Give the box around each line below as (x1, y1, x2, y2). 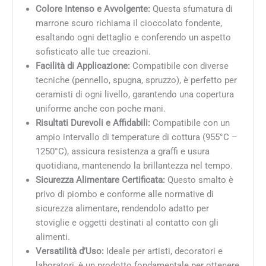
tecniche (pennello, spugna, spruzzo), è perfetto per (35, 75, 237, 86)
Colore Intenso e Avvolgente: (35, 4, 150, 15)
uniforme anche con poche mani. (35, 103, 166, 115)
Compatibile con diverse (129, 61, 229, 72)
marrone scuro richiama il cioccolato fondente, (35, 18, 222, 29)
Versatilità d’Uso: (35, 246, 104, 257)
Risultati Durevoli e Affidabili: (35, 118, 150, 129)
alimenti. (35, 232, 70, 243)
